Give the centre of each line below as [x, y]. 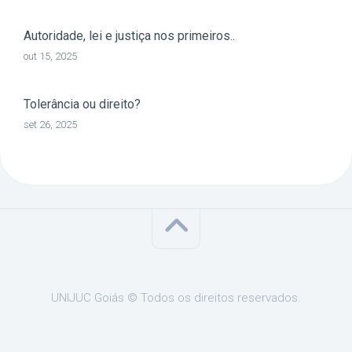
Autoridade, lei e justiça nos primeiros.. [129, 35]
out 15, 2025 [50, 56]
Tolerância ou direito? [82, 104]
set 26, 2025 [50, 124]
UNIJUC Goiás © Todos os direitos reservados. [176, 297]
